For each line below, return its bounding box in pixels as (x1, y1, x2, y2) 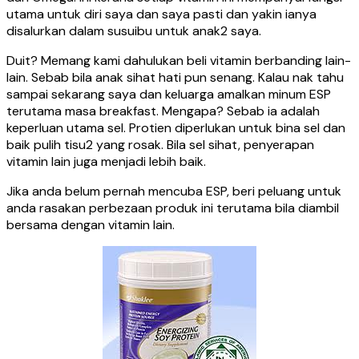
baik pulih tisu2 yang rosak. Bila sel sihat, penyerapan (6, 135, 314, 153)
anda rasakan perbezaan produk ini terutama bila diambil (6, 199, 339, 216)
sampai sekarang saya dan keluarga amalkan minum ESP (6, 85, 331, 103)
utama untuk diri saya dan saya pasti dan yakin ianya (6, 5, 317, 22)
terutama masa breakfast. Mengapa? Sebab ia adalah (6, 102, 320, 119)
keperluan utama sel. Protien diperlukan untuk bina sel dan (6, 119, 345, 136)
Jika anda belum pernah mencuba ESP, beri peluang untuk (6, 182, 341, 200)
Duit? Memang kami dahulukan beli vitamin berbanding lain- (6, 51, 351, 69)
